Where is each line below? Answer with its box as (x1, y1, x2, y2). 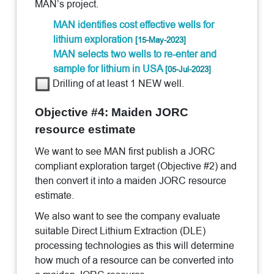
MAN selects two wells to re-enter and (53, 46, 217, 61)
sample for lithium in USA (53, 61, 166, 76)
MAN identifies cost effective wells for (53, 17, 215, 32)
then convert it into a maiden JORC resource (35, 173, 227, 188)
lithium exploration (53, 32, 136, 46)
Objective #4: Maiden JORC (35, 105, 189, 119)
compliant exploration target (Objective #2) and (35, 158, 237, 173)
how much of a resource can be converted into (35, 253, 234, 267)
